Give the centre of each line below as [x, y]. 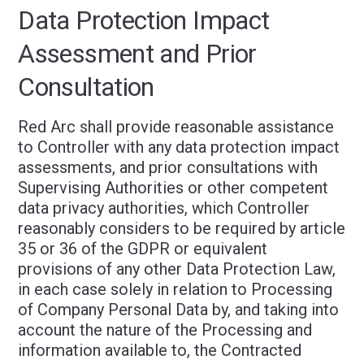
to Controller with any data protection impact [179, 147]
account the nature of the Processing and [165, 330]
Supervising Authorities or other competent [173, 188]
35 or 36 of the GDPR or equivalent [143, 249]
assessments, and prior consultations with [168, 167]
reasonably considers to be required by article [182, 228]
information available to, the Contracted [160, 350]
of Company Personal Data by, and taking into [179, 310]
